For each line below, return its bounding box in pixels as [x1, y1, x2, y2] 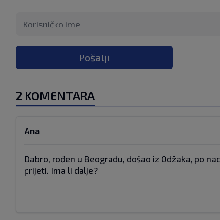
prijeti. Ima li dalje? [24, 165, 98, 176]
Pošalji [79, 52, 110, 63]
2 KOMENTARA [16, 88, 95, 103]
